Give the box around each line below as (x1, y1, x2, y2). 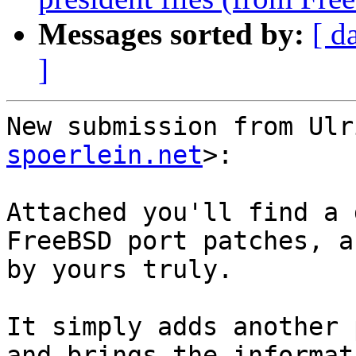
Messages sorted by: (38, 17, 304, 52)
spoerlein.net (6, 141, 203, 170)
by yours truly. (6, 255, 233, 284)
